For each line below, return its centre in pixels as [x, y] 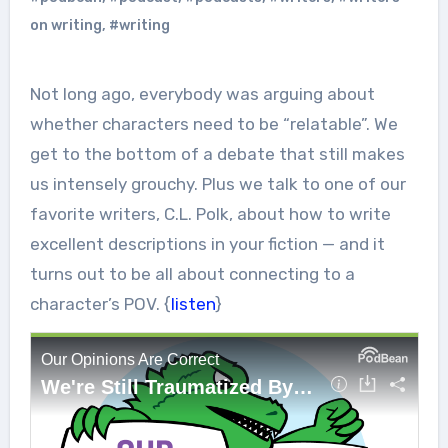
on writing [65, 25]
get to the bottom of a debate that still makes [217, 153]
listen [192, 303]
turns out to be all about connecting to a [192, 273]
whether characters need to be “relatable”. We [213, 123]
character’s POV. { [100, 303]
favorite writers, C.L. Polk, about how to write [210, 213]
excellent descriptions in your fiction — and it [207, 243]
